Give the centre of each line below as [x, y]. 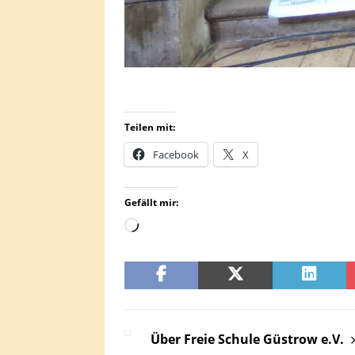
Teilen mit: [150, 128]
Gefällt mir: [151, 203]
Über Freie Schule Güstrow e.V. [247, 340]
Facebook [176, 155]
